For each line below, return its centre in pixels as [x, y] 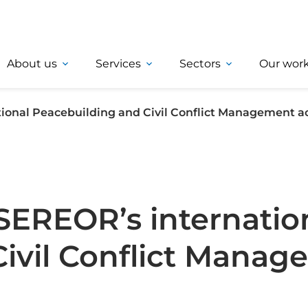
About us [32, 63]
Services [118, 63]
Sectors [200, 63]
